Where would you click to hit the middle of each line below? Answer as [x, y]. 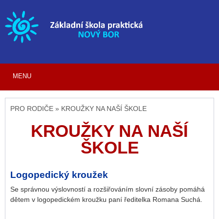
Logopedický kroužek [59, 174]
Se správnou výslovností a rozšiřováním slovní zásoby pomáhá [108, 189]
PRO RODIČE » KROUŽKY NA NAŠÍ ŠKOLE [78, 109]
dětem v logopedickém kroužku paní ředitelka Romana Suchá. [106, 199]
